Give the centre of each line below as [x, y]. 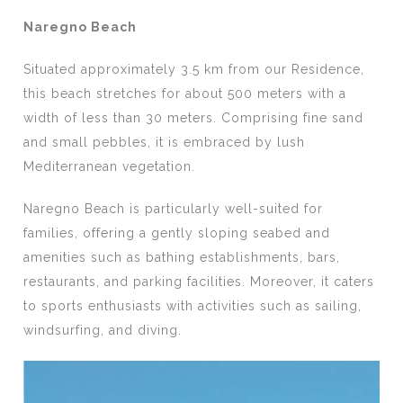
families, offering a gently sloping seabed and [177, 233]
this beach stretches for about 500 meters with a [185, 94]
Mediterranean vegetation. [110, 166]
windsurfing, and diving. [103, 330]
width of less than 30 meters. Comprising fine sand [194, 118]
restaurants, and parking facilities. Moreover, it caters [199, 282]
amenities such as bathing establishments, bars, [182, 257]
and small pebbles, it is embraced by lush [165, 142]
